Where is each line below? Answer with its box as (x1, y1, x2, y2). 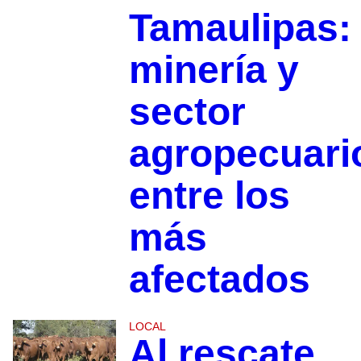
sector (128, 90, 246, 134)
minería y (128, 48, 299, 92)
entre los (128, 174, 290, 218)
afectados (128, 258, 310, 301)
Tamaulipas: (128, 6, 351, 50)
